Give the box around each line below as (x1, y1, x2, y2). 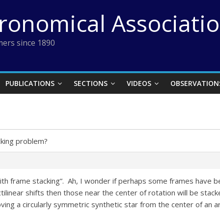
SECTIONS (74, 79, 108, 88)
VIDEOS (127, 79, 151, 88)
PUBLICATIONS (5, 79, 55, 88)
